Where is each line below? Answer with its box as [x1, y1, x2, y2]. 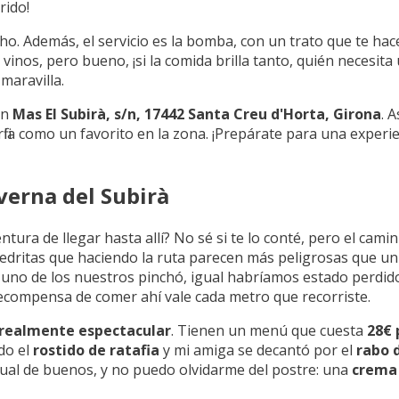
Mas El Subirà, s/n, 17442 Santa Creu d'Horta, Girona [12, 103, 381, 124]
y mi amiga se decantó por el [159, 339, 356, 360]
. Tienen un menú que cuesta [171, 320, 367, 340]
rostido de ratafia [33, 339, 159, 360]
